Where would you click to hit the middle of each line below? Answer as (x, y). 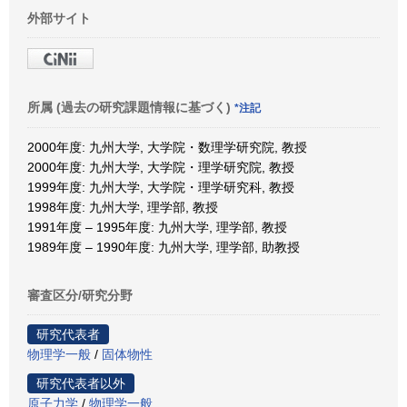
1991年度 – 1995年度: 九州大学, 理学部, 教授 (157, 227)
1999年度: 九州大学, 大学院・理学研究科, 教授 (161, 187)
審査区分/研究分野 (80, 295)
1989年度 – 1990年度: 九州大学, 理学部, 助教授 (164, 247)
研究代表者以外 (81, 383)
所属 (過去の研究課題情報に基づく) (131, 107)
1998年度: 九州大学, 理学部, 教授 (123, 207)
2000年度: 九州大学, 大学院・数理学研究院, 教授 (167, 147)
